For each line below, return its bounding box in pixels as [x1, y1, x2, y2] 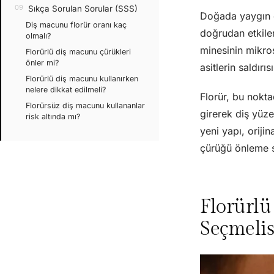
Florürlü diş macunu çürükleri [26, 46, 131, 56]
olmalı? [26, 31, 51, 40]
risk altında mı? [26, 111, 80, 121]
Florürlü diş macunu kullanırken [26, 73, 138, 83]
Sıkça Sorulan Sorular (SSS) [28, 3, 138, 13]
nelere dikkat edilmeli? [26, 84, 106, 94]
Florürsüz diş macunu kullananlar [26, 100, 145, 110]
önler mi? [26, 57, 59, 67]
